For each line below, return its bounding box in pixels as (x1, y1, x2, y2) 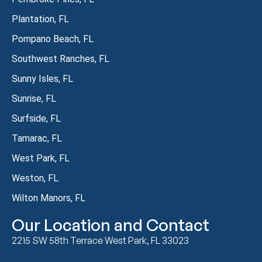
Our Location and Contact (12, 214, 209, 235)
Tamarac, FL (12, 132, 62, 144)
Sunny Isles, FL (12, 73, 73, 84)
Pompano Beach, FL (12, 33, 94, 44)
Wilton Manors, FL (12, 192, 85, 204)
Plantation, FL (12, 13, 69, 25)
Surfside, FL (12, 112, 61, 124)
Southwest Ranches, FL (12, 53, 109, 64)
